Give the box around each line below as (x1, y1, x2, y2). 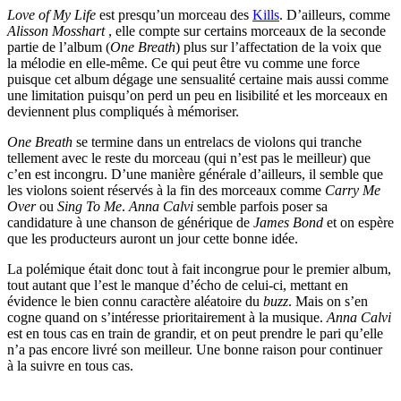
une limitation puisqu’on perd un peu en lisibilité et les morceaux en (7, 88, 388, 104)
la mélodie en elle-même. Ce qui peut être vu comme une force (7, 55, 360, 72)
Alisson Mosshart (7, 23, 105, 39)
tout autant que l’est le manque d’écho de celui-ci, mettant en (7, 277, 348, 294)
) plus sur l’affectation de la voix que (175, 39, 381, 55)
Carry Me (321, 183, 380, 199)
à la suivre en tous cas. (7, 358, 133, 374)
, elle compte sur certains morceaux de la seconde (105, 23, 386, 39)
